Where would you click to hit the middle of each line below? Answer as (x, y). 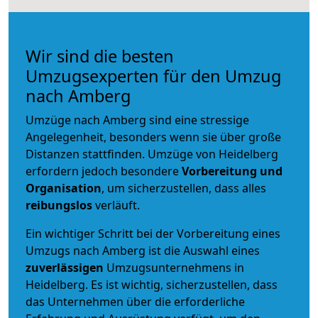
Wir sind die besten (100, 56)
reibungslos (59, 205)
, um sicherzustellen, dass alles (184, 188)
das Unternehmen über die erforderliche (135, 301)
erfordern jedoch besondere (104, 171)
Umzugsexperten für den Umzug (153, 76)
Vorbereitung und (232, 171)
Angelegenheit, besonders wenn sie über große (153, 137)
